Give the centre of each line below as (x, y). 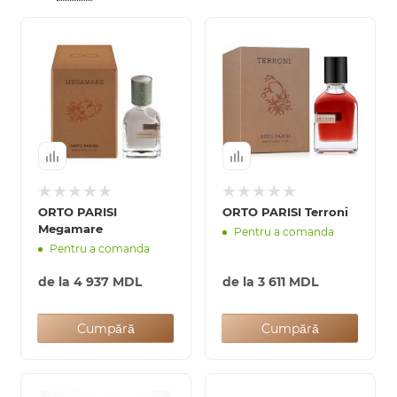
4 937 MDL (108, 282)
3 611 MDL (288, 282)
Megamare (70, 229)
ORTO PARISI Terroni (285, 212)
